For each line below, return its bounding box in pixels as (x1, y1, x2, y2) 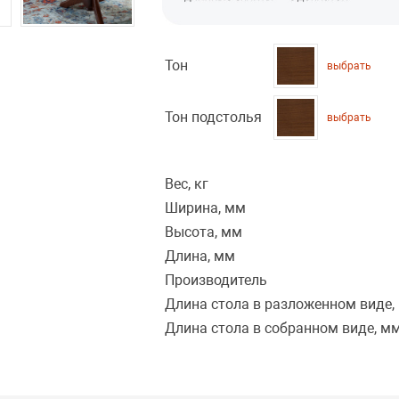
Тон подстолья (165, 109, 263, 126)
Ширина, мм (165, 199, 247, 217)
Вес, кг (165, 175, 209, 193)
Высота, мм (165, 224, 243, 241)
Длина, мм (165, 248, 236, 265)
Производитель (165, 272, 268, 289)
